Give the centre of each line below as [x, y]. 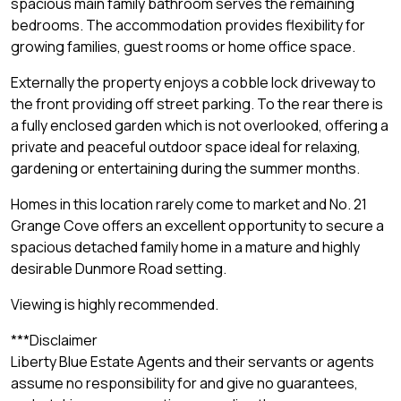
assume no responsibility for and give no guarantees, [184, 384]
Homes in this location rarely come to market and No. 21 [189, 205]
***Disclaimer [54, 341]
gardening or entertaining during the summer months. [185, 169]
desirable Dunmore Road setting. [119, 269]
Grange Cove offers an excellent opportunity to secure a [197, 226]
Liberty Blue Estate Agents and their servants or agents [192, 362]
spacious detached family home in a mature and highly [185, 247]
